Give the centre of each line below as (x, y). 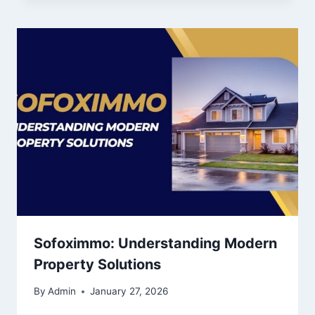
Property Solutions (97, 264)
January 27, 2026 (129, 291)
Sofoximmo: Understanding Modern (155, 243)
